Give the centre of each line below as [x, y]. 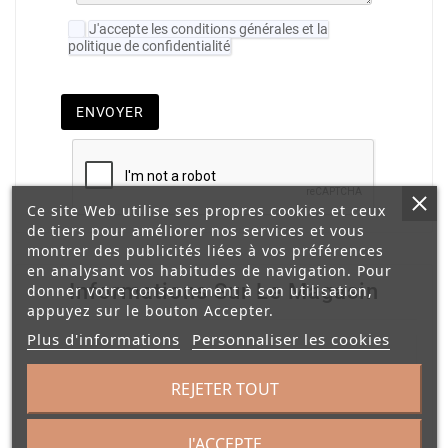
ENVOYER [110, 111]
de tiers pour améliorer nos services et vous [195, 230]
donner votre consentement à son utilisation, [199, 290]
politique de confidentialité [149, 45]
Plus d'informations [103, 339]
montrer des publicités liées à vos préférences [205, 250]
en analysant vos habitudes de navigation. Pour [209, 270]
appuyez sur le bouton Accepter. [150, 310]
